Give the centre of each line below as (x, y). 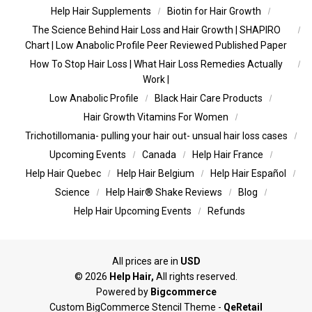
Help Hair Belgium (156, 173)
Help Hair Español (248, 173)
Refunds (226, 211)
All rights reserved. (196, 276)
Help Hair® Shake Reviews (164, 192)
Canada (159, 154)
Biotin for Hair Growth (214, 11)
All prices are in (146, 261)
